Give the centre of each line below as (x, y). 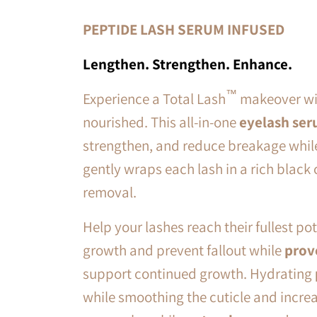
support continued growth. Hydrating (197, 274)
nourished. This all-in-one (161, 122)
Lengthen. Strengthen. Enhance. (188, 64)
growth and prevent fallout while (182, 250)
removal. (110, 192)
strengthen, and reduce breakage (184, 146)
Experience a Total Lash (154, 99)
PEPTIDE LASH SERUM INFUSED (184, 30)
